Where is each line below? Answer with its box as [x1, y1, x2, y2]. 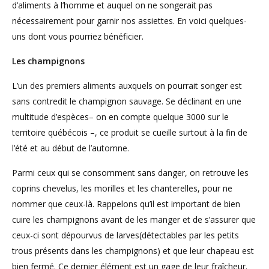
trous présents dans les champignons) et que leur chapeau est [12, 244, 254, 256]
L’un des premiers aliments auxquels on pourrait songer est [12, 79, 242, 91]
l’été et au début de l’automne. [12, 142, 129, 154]
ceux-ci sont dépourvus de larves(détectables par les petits [12, 229, 239, 241]
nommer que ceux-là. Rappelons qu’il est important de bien [12, 198, 240, 210]
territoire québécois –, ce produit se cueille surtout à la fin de [12, 126, 247, 138]
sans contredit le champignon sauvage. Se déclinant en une [12, 95, 241, 107]
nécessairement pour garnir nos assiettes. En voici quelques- [12, 14, 247, 26]
